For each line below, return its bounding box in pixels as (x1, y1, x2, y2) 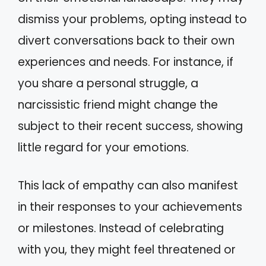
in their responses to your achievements (18, 199, 242, 215)
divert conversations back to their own (18, 32, 235, 49)
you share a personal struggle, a (18, 75, 198, 91)
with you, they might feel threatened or (18, 242, 236, 258)
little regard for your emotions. (18, 139, 189, 156)
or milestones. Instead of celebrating (18, 220, 224, 236)
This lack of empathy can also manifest (18, 178, 238, 194)
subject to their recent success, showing (18, 118, 243, 134)
